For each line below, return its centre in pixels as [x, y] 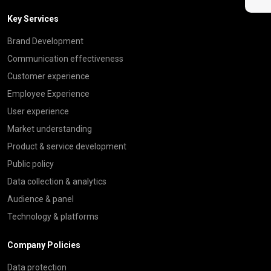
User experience [38, 111]
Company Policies [44, 245]
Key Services [33, 19]
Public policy [31, 164]
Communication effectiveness [65, 59]
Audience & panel [41, 199]
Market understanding [50, 129]
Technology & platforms [53, 217]
